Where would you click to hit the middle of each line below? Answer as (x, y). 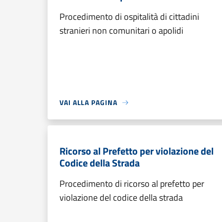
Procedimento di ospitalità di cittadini (129, 17)
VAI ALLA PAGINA (88, 102)
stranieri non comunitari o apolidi (121, 30)
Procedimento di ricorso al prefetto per (132, 184)
